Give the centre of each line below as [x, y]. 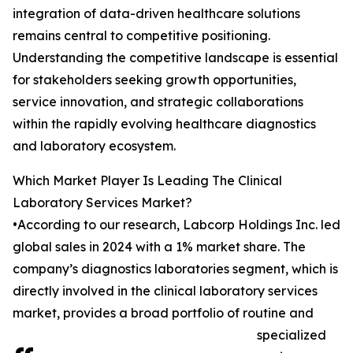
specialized [292, 335]
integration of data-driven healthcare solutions [156, 14]
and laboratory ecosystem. [94, 146]
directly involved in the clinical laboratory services [165, 291]
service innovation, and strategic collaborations [158, 102]
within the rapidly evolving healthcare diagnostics [164, 124]
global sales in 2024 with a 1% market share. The [159, 247]
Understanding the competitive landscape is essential [175, 58]
